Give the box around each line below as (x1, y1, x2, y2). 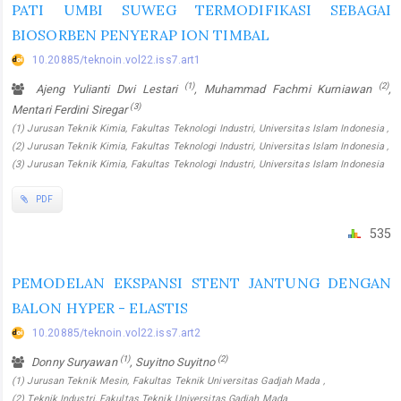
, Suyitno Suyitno (130, 355, 218, 370)
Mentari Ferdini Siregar (12, 102, 131, 116)
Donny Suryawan (29, 355, 120, 370)
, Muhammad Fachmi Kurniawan (194, 81, 379, 96)
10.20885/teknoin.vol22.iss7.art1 (32, 53, 201, 66)
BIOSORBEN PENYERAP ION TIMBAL (12, 25, 269, 44)
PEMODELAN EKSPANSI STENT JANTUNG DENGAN (12, 274, 391, 293)
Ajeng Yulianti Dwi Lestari (29, 81, 184, 96)
